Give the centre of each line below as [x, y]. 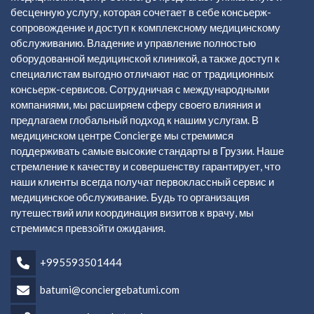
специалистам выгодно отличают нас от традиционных [142, 73]
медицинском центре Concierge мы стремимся [122, 135]
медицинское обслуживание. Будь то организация [130, 197]
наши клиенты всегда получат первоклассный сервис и [142, 181]
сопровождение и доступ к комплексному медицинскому [145, 27]
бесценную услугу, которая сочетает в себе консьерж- [141, 12]
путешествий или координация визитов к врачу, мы [132, 212]
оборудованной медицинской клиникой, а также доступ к [145, 58]
